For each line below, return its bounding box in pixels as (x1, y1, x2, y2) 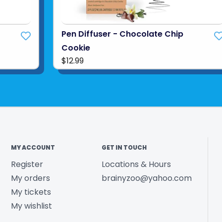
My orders (10, 172, 50, 184)
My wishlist (10, 200, 52, 212)
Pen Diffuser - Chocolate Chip (61, 28, 183, 40)
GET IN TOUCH (102, 143, 147, 152)
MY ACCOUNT (10, 143, 55, 152)
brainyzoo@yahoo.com (102, 172, 192, 184)
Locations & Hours (102, 158, 171, 170)
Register (10, 158, 43, 170)
